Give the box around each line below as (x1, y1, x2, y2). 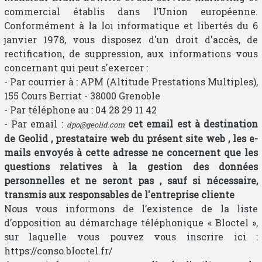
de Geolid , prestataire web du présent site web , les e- (4, 132, 258, 144)
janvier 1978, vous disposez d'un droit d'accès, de (4, 33, 258, 46)
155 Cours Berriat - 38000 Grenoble (4, 89, 160, 102)
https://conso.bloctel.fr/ (4, 244, 112, 257)
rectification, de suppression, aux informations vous (4, 47, 258, 60)
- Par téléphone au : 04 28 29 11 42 (4, 103, 157, 116)
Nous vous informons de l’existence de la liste (4, 202, 258, 215)
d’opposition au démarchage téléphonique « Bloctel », (4, 216, 258, 229)
